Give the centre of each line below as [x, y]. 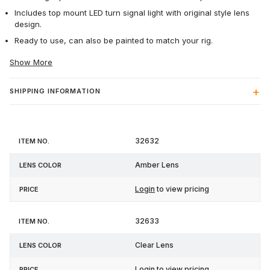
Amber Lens [157, 165]
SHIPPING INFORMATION [55, 91]
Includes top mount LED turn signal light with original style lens [132, 13]
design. [28, 24]
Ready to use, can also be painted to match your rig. [114, 41]
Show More [31, 62]
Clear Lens [154, 245]
